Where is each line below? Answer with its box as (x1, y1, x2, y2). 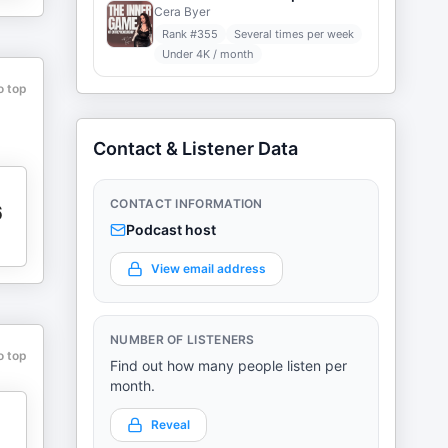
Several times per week (234, 27, 354, 41)
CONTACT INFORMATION (110, 196, 263, 211)
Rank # (162, 27, 197, 41)
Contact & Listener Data (93, 138, 298, 159)
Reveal (151, 417, 190, 432)
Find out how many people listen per (110, 357, 347, 374)
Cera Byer (154, 4, 210, 19)
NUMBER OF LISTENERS (110, 332, 255, 347)
